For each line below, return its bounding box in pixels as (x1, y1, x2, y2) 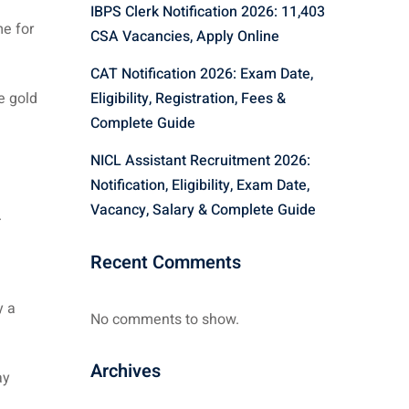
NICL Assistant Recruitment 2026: (89, 149, 310, 172)
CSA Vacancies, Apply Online (89, 25, 279, 47)
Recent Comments (89, 248, 241, 276)
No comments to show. (89, 308, 239, 330)
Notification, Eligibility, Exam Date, (89, 173, 309, 196)
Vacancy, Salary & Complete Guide (89, 198, 316, 221)
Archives (89, 357, 161, 384)
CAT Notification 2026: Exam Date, (89, 62, 313, 85)
